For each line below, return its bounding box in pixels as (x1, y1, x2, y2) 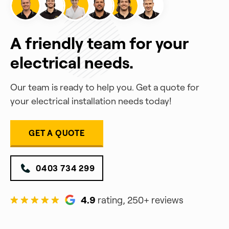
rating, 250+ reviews (96, 194, 184, 205)
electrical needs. (10, 52, 133, 73)
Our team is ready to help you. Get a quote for (10, 82, 199, 93)
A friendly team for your (10, 33, 189, 54)
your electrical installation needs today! (10, 96, 172, 107)
